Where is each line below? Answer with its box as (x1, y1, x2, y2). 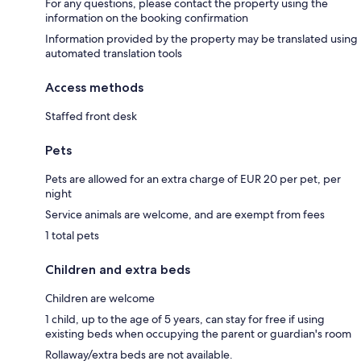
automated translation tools (45, 46, 182, 61)
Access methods (45, 80, 143, 96)
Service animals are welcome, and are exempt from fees (45, 207, 325, 222)
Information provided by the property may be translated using (45, 31, 358, 47)
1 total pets (45, 228, 99, 243)
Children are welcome (45, 291, 155, 306)
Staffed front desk (45, 109, 137, 124)
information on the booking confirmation (45, 10, 248, 26)
